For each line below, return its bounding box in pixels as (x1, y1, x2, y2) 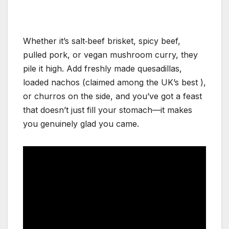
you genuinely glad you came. (23, 119, 139, 129)
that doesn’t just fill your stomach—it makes (23, 105, 192, 116)
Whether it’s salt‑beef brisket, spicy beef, (23, 36, 180, 47)
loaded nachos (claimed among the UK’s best (23, 77, 198, 88)
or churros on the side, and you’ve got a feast (23, 91, 202, 102)
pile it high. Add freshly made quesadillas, (23, 63, 182, 74)
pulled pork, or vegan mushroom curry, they (23, 50, 198, 60)
